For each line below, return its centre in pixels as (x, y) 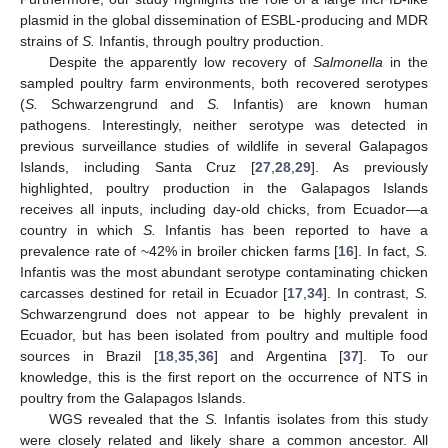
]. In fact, (385, 250)
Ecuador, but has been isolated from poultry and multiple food (224, 334)
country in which (81, 229)
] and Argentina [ (278, 355)
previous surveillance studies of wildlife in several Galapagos (224, 145)
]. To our (393, 355)
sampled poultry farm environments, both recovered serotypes (224, 82)
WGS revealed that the (127, 418)
